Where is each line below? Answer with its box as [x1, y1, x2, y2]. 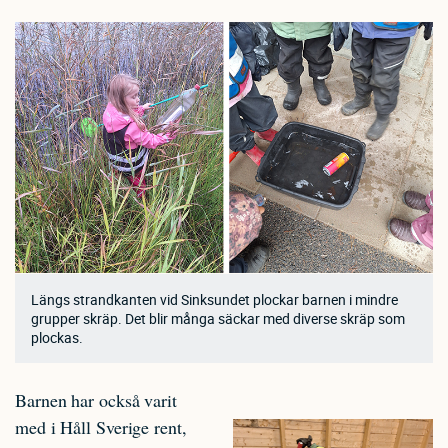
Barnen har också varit [15, 387, 177, 412]
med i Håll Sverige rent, [15, 414, 187, 439]
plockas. [31, 327, 83, 347]
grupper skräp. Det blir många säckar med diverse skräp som [31, 308, 405, 328]
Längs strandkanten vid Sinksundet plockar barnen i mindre [31, 289, 398, 309]
